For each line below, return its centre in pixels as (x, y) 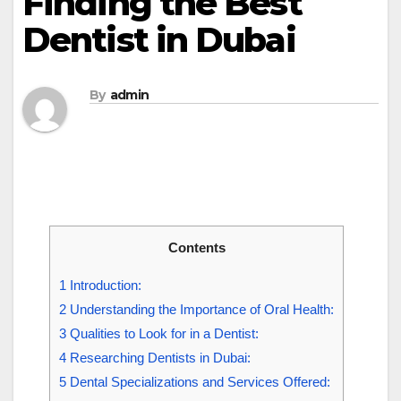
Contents (196, 248)
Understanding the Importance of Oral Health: (200, 310)
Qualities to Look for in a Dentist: (162, 334)
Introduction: (104, 286)
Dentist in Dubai (159, 39)
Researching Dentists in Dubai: (158, 358)
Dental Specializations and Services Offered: (198, 382)
